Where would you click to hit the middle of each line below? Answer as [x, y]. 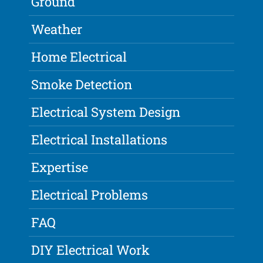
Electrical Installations [100, 140]
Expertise [60, 167]
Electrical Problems [90, 195]
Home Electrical [79, 57]
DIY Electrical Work [91, 250]
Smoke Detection [82, 85]
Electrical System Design [106, 112]
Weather [57, 29]
